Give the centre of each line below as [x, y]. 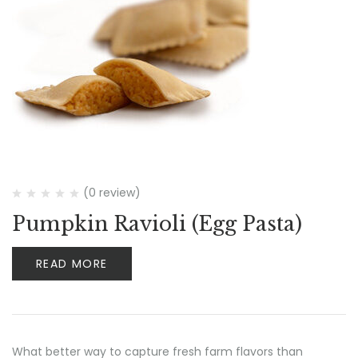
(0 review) [112, 193]
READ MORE [72, 264]
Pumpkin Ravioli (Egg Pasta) [157, 224]
